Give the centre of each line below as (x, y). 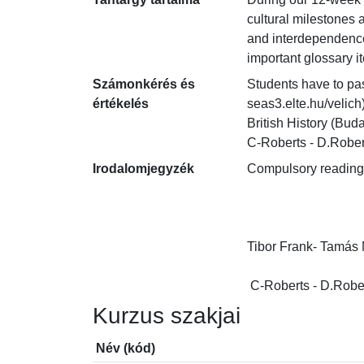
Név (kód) (126, 348)
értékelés (121, 104)
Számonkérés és (144, 84)
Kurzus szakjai (167, 316)
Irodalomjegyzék (143, 169)
